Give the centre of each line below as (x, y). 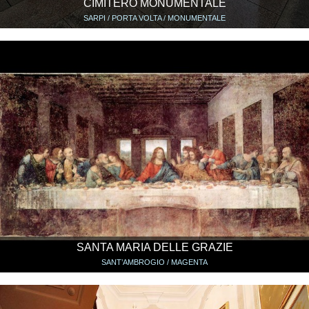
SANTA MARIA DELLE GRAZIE (154, 248)
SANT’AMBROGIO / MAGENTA (154, 262)
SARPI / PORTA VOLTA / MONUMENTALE (154, 18)
